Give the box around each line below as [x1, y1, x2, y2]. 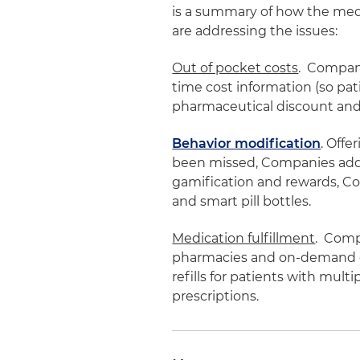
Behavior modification [172, 135, 321, 151]
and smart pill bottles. [172, 193, 312, 209]
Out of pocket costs [172, 59, 299, 76]
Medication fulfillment [172, 230, 316, 246]
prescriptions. [172, 288, 260, 304]
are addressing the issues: [172, 22, 338, 39]
